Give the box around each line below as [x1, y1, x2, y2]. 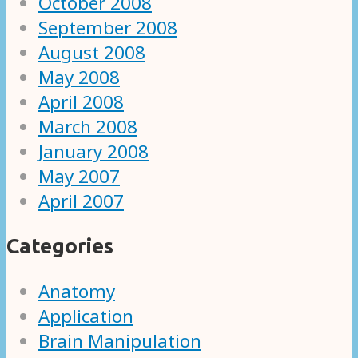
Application [38, 304, 133, 329]
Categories [6, 234, 113, 258]
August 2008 [38, 39, 145, 65]
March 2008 [38, 113, 137, 139]
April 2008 [38, 89, 124, 114]
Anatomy [38, 279, 115, 304]
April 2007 [38, 188, 124, 213]
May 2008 [38, 64, 120, 89]
